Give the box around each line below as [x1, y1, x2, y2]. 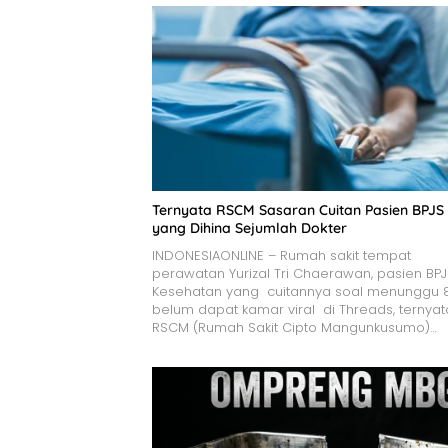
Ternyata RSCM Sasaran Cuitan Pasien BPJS [152, 200, 444, 219]
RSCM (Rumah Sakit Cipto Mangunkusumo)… [152, 317, 437, 337]
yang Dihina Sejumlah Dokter [152, 218, 347, 237]
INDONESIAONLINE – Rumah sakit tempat [152, 245, 411, 265]
